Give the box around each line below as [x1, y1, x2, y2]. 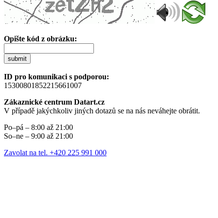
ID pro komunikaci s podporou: [4, 72, 109, 81]
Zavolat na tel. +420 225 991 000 [4, 148, 107, 157]
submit [8, 54, 27, 62]
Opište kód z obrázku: [4, 34, 77, 43]
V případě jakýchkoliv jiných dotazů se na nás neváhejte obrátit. [4, 106, 200, 115]
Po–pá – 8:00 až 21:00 [4, 123, 73, 131]
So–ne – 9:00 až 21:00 [4, 131, 73, 140]
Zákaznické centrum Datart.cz [4, 97, 105, 106]
